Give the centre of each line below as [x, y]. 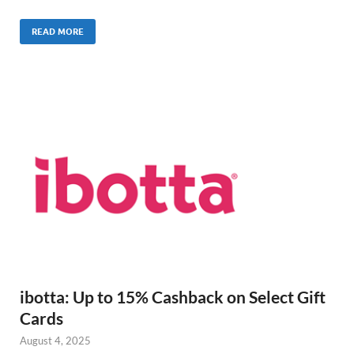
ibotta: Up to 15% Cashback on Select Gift [173, 296]
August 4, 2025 [55, 340]
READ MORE [58, 31]
